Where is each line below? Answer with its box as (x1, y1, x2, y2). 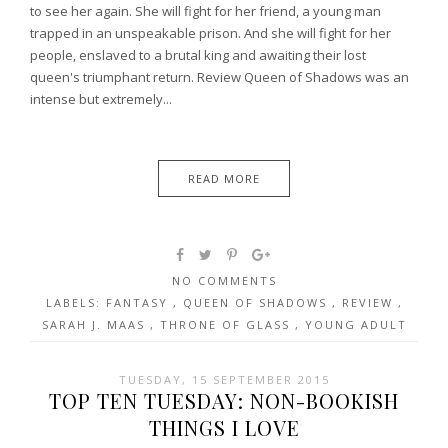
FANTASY (105, 295, 173, 311)
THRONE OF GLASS (159, 317, 295, 333)
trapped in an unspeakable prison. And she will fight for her (30, 24, 391, 43)
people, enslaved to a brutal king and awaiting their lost (30, 46, 366, 65)
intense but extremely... (30, 90, 172, 109)
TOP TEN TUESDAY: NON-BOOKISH (49, 387, 399, 415)
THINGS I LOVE (148, 414, 300, 442)
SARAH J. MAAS (41, 317, 150, 333)
